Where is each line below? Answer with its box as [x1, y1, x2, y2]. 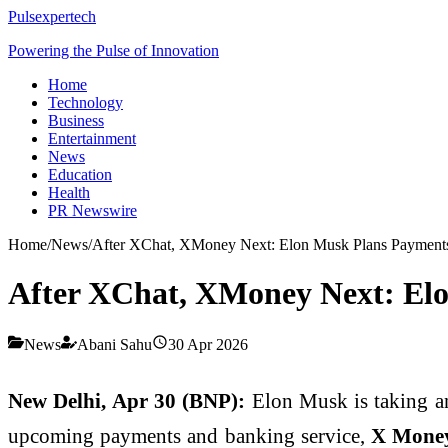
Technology [48, 94, 123, 111]
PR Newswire [48, 202, 137, 219]
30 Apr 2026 [168, 335, 248, 353]
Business [48, 112, 104, 129]
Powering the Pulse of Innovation [8, 42, 219, 59]
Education [48, 166, 112, 183]
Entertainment [48, 130, 136, 147]
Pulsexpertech [8, 8, 96, 25]
